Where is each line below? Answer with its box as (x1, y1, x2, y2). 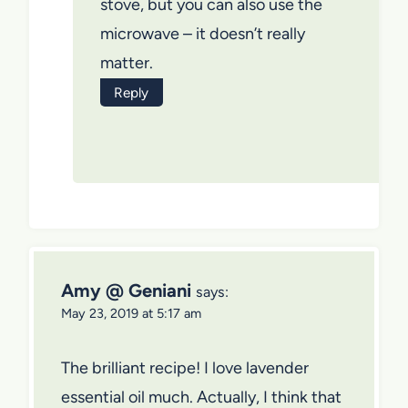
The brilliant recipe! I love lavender (61, 357, 309, 378)
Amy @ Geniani (61, 280, 191, 302)
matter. (100, 53, 153, 74)
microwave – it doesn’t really (100, 24, 305, 45)
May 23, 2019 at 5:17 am (61, 305, 201, 322)
